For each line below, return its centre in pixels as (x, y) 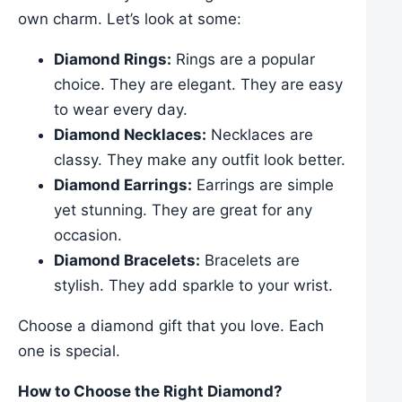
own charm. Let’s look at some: (130, 18)
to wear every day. (121, 109)
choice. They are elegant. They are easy (198, 84)
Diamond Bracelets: (127, 260)
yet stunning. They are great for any (183, 210)
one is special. (69, 350)
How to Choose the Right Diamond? (150, 391)
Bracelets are (250, 260)
